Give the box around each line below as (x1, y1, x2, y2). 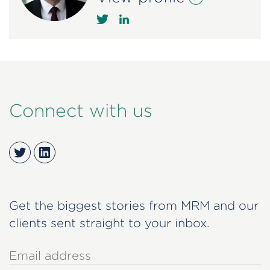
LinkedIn (37, 143, 97, 160)
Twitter (12, 143, 63, 160)
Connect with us (9, 100, 152, 120)
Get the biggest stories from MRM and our (9, 198, 259, 212)
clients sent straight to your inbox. (9, 216, 210, 229)
